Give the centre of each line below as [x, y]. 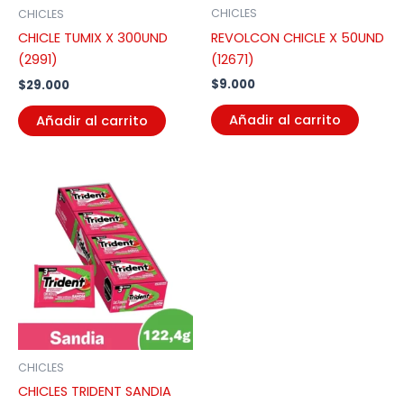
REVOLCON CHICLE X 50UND [298, 37]
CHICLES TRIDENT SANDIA [95, 392]
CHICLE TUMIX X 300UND [93, 38]
